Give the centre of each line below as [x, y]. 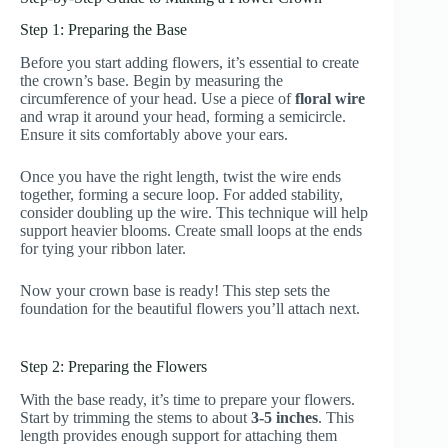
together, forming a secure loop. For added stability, [181, 195]
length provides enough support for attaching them [178, 435]
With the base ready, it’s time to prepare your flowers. [187, 399]
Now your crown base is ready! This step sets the [175, 291]
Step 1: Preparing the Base [103, 30]
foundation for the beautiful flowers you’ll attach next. [190, 309]
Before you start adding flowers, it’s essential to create [189, 63]
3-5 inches [284, 417]
